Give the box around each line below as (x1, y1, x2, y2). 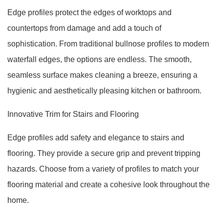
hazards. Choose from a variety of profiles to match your (7, 165, 199, 173)
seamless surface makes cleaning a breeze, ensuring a (7, 71, 197, 79)
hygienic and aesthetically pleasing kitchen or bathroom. (7, 87, 201, 95)
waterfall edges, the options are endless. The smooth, (7, 55, 192, 64)
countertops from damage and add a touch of (7, 24, 161, 32)
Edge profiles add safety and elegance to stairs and (7, 133, 184, 142)
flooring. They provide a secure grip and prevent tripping (7, 149, 200, 157)
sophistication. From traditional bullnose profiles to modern (7, 40, 209, 48)
